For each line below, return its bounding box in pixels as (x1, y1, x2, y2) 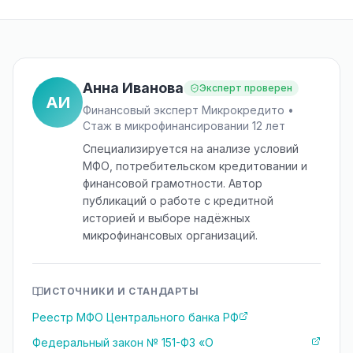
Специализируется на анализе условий (83, 142, 299, 155)
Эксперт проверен (199, 82, 292, 94)
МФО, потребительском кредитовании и (83, 159, 307, 173)
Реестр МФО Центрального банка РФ (32, 310, 239, 324)
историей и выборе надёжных (83, 211, 251, 225)
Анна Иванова (83, 80, 184, 96)
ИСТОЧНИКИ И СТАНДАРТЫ (43, 285, 199, 297)
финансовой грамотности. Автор (83, 176, 262, 190)
